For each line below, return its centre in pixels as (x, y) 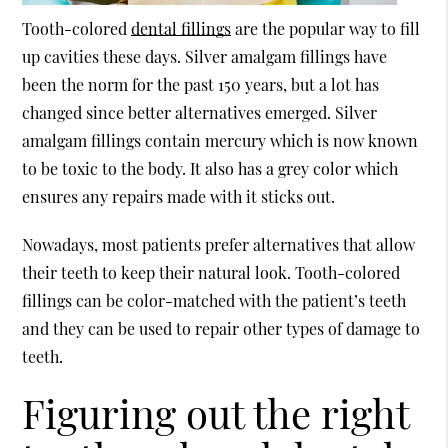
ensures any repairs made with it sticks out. (179, 196)
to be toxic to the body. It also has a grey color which (210, 168)
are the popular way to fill (326, 28)
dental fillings (181, 28)
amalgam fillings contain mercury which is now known (220, 140)
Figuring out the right (216, 412)
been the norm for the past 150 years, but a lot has (201, 84)
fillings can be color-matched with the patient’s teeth (214, 300)
